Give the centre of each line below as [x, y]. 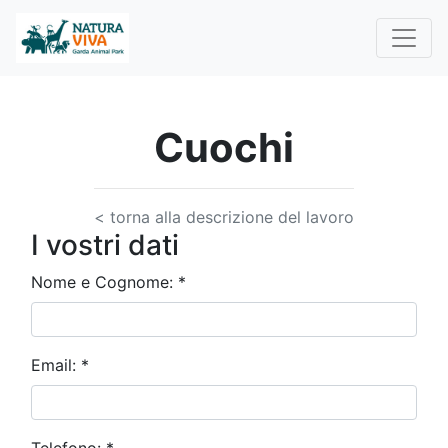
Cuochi [239, 147]
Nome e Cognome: [104, 282]
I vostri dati [105, 245]
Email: [56, 365]
